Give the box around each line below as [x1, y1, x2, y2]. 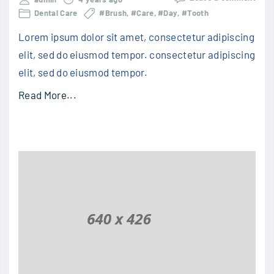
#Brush [99, 8, 127, 18]
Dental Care [34, 8, 78, 18]
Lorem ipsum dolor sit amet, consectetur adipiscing [18, 30, 255, 43]
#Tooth [182, 8, 209, 18]
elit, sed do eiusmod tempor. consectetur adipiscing [18, 48, 256, 61]
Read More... [18, 89, 76, 102]
